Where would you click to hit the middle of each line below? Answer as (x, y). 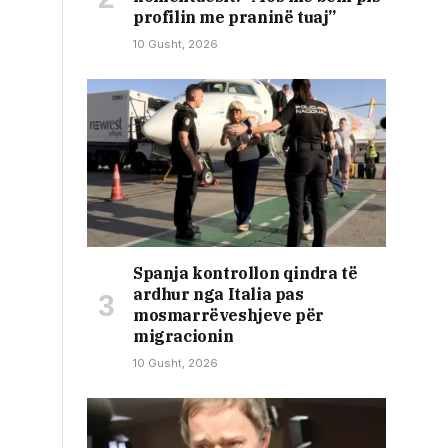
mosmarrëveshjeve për (229, 315)
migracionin (183, 336)
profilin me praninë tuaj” (235, 17)
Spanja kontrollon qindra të (245, 273)
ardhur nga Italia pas (218, 294)
